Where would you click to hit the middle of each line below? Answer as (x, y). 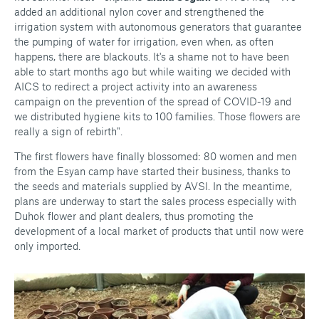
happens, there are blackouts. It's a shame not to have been (152, 56)
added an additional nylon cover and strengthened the (139, 11)
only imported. (47, 246)
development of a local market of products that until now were (159, 231)
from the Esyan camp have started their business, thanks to (152, 171)
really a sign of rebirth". (68, 131)
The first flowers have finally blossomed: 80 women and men (156, 156)
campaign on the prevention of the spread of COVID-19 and (153, 101)
